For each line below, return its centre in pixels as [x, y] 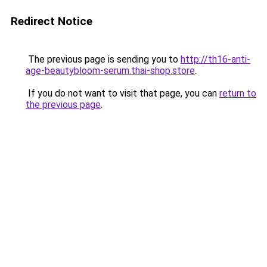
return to [238, 93]
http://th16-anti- [215, 59]
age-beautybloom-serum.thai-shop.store [110, 71]
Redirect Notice [52, 21]
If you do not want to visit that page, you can [122, 93]
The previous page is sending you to [103, 59]
